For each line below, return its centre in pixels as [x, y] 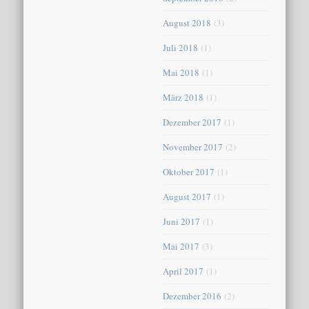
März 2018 [183, 97]
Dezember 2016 [192, 296]
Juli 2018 [181, 47]
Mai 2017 [181, 246]
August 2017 [187, 196]
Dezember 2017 [192, 122]
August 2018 [187, 22]
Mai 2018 [181, 72]
